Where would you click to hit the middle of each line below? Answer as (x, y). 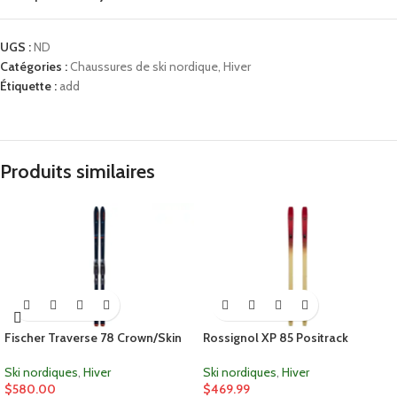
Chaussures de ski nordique (144, 67)
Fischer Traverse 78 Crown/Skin (93, 338)
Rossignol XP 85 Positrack (276, 338)
